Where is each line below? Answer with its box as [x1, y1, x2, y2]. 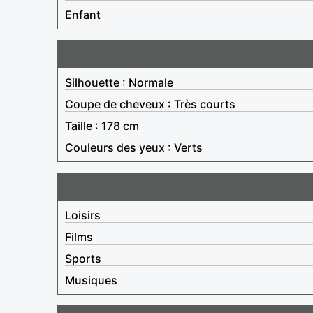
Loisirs [65, 208, 101, 222]
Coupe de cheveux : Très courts [65, 96, 235, 111]
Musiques [65, 272, 117, 287]
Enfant [65, 7, 101, 22]
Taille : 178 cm [65, 118, 139, 133]
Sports [65, 251, 101, 265]
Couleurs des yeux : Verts [65, 140, 203, 154]
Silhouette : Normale [65, 75, 173, 89]
